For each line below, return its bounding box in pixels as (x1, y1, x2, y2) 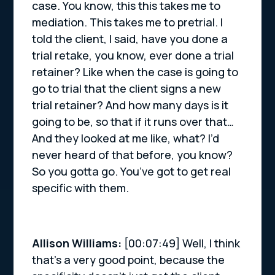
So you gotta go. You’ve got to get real (32, 164, 231, 179)
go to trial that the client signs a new (32, 81, 222, 96)
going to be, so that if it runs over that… (32, 114, 234, 130)
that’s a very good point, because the (32, 252, 225, 268)
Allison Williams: (32, 236, 125, 251)
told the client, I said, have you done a (32, 31, 228, 47)
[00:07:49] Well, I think (124, 236, 241, 251)
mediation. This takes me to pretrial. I (32, 15, 223, 30)
